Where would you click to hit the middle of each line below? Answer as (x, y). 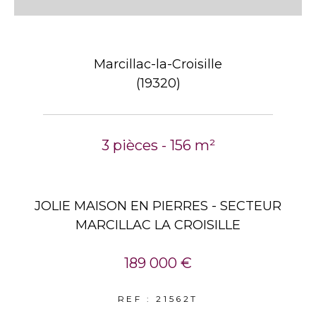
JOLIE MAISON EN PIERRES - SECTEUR (158, 206)
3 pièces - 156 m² (158, 145)
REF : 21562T (158, 299)
